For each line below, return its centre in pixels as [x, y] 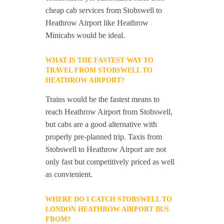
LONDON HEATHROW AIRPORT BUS [107, 209]
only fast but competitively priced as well [110, 162]
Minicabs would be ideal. [85, 35]
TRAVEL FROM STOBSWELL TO [99, 70]
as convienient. [69, 174]
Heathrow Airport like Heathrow [97, 23]
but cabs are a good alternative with [101, 124]
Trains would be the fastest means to [103, 99]
